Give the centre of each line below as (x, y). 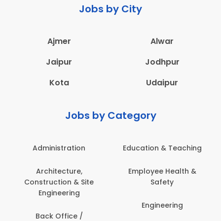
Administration (59, 148)
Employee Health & (162, 171)
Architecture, (59, 171)
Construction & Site (59, 182)
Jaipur (59, 62)
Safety (162, 182)
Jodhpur (162, 62)
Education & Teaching (162, 148)
